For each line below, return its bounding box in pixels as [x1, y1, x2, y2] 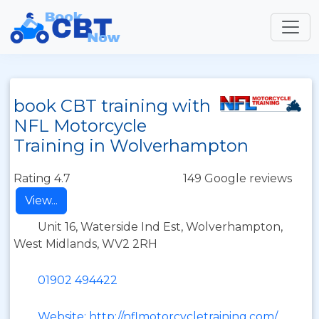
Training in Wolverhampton [14, 135, 249, 156]
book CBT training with [14, 95, 211, 116]
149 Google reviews [183, 172, 292, 185]
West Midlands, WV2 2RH [14, 237, 157, 251]
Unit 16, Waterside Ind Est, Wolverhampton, [38, 220, 283, 234]
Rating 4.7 [14, 172, 70, 185]
